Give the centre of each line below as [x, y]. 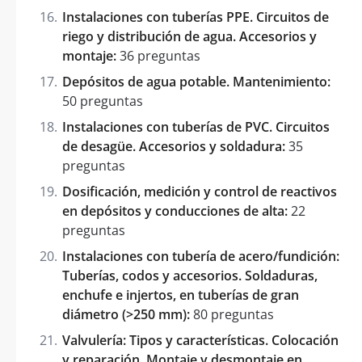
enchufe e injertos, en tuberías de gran [181, 295]
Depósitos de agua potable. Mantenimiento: [196, 81]
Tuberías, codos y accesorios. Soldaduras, [190, 275]
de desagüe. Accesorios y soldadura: [174, 146]
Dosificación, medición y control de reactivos [200, 191]
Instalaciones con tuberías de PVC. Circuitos [196, 126]
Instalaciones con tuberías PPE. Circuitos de [196, 17]
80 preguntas [232, 314]
